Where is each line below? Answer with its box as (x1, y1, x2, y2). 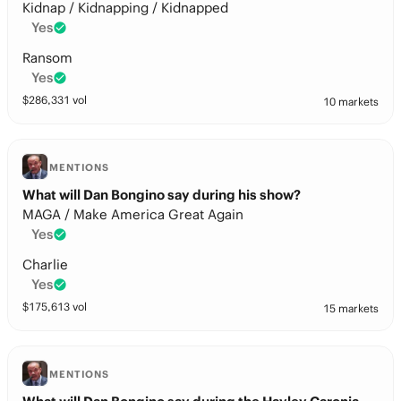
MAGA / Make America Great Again (22, 206, 243, 223)
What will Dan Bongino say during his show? (22, 186, 301, 203)
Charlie (22, 256, 68, 273)
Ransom (22, 49, 73, 66)
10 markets (323, 95, 379, 108)
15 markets (323, 302, 379, 315)
